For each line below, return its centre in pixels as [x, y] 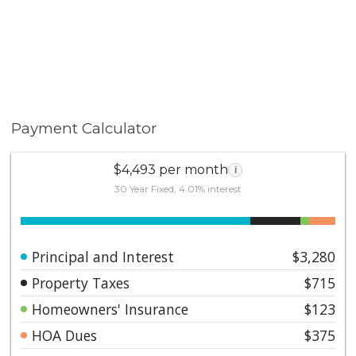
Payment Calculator [84, 128]
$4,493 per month [171, 169]
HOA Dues [65, 335]
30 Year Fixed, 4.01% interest [178, 188]
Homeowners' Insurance [110, 309]
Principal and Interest [103, 256]
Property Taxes [81, 282]
